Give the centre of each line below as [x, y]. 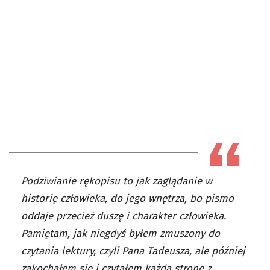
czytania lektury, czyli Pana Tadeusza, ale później [133, 251]
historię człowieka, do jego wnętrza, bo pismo [127, 198]
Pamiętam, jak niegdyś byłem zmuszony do [121, 233]
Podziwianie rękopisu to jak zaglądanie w [117, 181]
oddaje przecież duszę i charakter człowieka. [124, 216]
